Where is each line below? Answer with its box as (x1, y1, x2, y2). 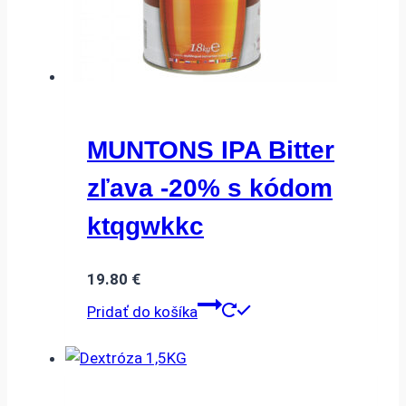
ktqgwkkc (87, 212, 204, 241)
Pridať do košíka (87, 302, 198, 321)
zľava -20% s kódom (87, 174, 333, 203)
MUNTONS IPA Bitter (87, 136, 334, 165)
